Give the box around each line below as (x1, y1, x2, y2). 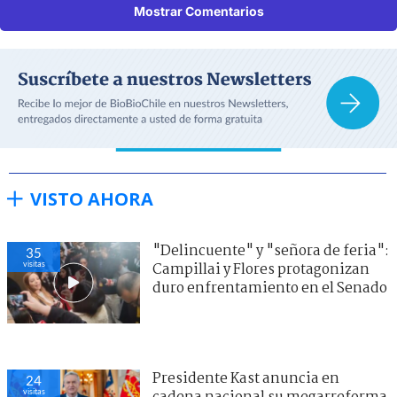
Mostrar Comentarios (133, 3, 264, 19)
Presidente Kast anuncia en (152, 367, 339, 390)
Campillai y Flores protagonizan (152, 258, 370, 281)
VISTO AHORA (30, 186, 153, 211)
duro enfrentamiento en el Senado (152, 276, 387, 300)
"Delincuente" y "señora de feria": (152, 239, 389, 262)
